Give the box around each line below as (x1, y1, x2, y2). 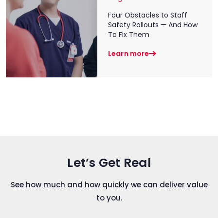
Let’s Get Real (67, 154, 151, 172)
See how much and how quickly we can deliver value (10, 180, 208, 190)
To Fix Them (108, 30, 149, 40)
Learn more (108, 49, 149, 59)
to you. (96, 193, 122, 203)
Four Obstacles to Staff (108, 10, 187, 20)
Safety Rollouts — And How (108, 20, 198, 30)
